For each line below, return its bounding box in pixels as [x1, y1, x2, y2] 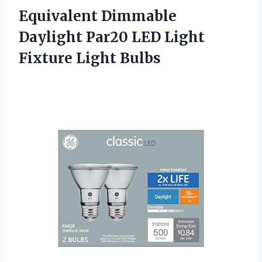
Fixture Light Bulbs [19, 49, 161, 67]
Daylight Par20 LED [19, 27, 164, 46]
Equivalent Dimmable [19, 6, 177, 25]
